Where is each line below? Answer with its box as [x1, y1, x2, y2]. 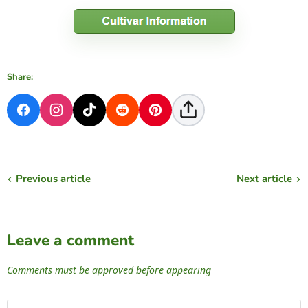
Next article [236, 171, 292, 186]
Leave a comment [7, 229, 134, 251]
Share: [7, 70, 33, 83]
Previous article [16, 171, 91, 186]
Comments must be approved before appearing [7, 263, 211, 276]
